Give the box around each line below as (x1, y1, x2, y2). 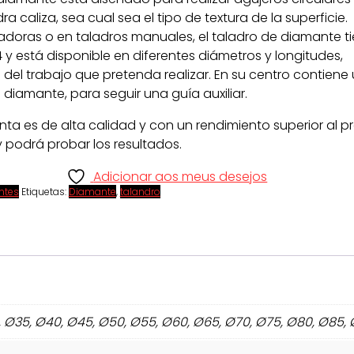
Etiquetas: (21, 185, 69, 198)
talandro (119, 185, 160, 198)
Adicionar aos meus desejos (93, 168, 268, 186)
